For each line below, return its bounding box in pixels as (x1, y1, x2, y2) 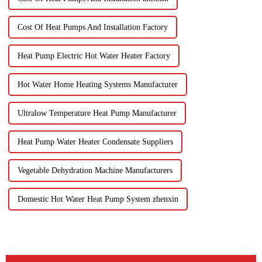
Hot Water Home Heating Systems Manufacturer (17, 80, 178, 89)
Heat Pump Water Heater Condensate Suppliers (17, 137, 173, 147)
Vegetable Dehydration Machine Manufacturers (17, 166, 173, 175)
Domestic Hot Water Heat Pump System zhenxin (17, 195, 178, 204)
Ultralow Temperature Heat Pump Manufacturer (17, 109, 177, 118)
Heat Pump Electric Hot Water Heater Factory (17, 51, 170, 61)
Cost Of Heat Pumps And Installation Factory (17, 23, 168, 32)
